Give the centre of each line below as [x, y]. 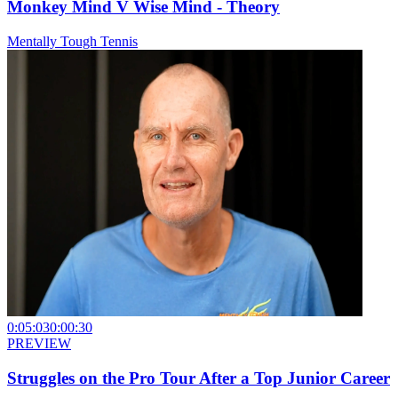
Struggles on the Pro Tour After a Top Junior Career [199, 378]
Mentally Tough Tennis [72, 42]
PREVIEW [39, 344]
